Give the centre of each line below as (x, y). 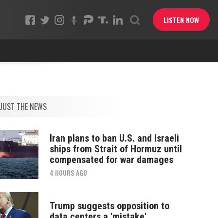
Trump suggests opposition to (109, 206)
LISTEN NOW (181, 20)
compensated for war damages (111, 159)
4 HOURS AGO (68, 173)
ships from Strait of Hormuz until (116, 149)
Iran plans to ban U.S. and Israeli (114, 138)
